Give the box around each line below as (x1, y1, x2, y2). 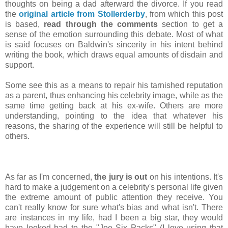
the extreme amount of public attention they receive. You (5, 193, 223, 202)
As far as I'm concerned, (5, 173, 95, 182)
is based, (5, 20, 44, 29)
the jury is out (94, 173, 148, 182)
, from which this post (145, 10, 223, 19)
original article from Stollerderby (19, 10, 145, 19)
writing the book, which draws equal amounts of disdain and (5, 50, 223, 60)
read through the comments (44, 20, 158, 29)
